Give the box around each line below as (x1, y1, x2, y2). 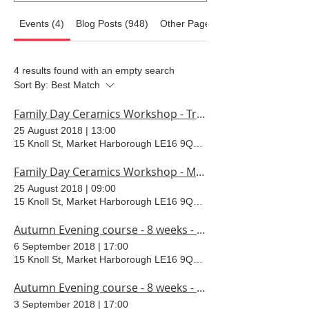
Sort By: (14, 79, 48, 90)
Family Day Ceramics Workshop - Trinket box (197, 106, 206, 121)
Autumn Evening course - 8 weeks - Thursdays (197, 222, 206, 237)
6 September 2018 (14, 241, 95, 252)
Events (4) (19, 18, 65, 29)
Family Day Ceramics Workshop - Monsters (196, 164, 205, 179)
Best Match (51, 79, 100, 90)
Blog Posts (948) (76, 18, 149, 29)
